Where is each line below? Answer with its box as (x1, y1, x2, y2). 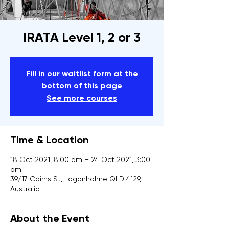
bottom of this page (41, 82, 122, 91)
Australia (10, 186, 40, 193)
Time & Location (10, 135, 89, 146)
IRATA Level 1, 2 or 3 (23, 32, 141, 45)
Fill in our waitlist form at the (26, 70, 138, 79)
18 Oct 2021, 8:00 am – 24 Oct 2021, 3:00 (10, 156, 150, 164)
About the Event (10, 214, 89, 225)
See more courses (47, 95, 117, 103)
